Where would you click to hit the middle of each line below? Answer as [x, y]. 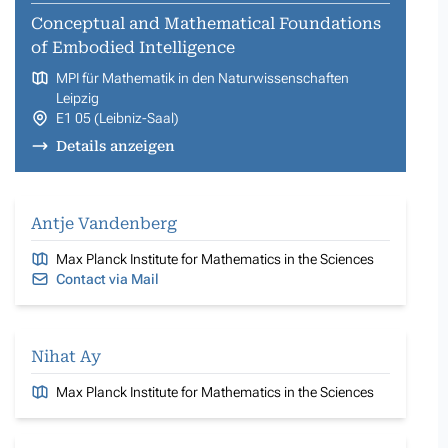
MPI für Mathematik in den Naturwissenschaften [202, 77]
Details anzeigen [115, 145]
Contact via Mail [107, 278]
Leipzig [77, 97]
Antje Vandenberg [104, 223]
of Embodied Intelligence [133, 47]
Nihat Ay [66, 356]
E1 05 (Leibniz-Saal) [117, 117]
